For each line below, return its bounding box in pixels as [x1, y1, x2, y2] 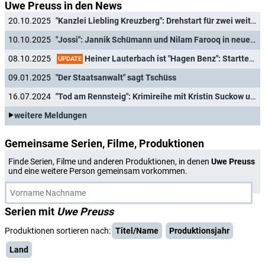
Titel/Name [115, 226, 159, 235]
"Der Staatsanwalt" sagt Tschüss [56, 73, 176, 83]
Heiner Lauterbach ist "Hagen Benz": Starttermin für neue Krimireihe [83, 53, 249, 63]
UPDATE [58, 54, 82, 63]
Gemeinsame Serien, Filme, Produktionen [5, 137, 204, 150]
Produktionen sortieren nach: [5, 226, 111, 235]
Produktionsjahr [169, 226, 230, 235]
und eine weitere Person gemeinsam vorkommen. [8, 166, 188, 176]
